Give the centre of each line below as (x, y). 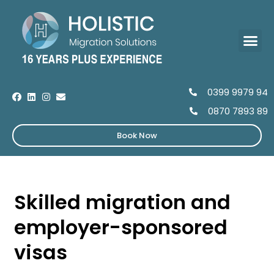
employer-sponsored (121, 227)
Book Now (137, 135)
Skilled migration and (122, 202)
